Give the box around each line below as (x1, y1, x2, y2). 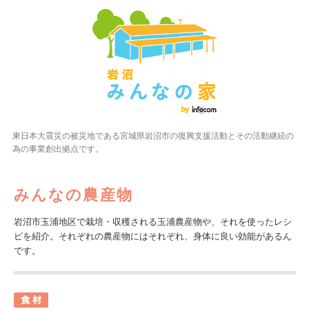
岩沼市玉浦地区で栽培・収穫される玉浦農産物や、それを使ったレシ (13, 215, 292, 228)
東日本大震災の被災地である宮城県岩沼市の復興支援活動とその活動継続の (12, 129, 294, 141)
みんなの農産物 (13, 183, 133, 206)
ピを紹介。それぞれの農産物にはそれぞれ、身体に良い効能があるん (13, 229, 292, 243)
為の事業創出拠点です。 (12, 142, 103, 154)
